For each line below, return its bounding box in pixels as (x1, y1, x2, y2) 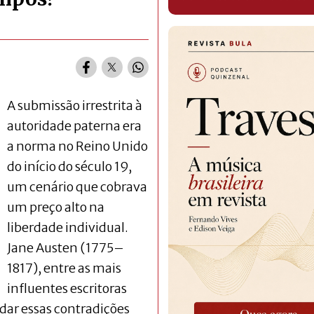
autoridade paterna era (7, 117, 142, 134)
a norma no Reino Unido (7, 137, 148, 154)
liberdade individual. (7, 219, 128, 235)
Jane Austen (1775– (7, 239, 124, 256)
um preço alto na (7, 198, 104, 215)
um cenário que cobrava (7, 178, 147, 195)
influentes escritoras (7, 280, 127, 296)
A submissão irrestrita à (7, 97, 142, 114)
